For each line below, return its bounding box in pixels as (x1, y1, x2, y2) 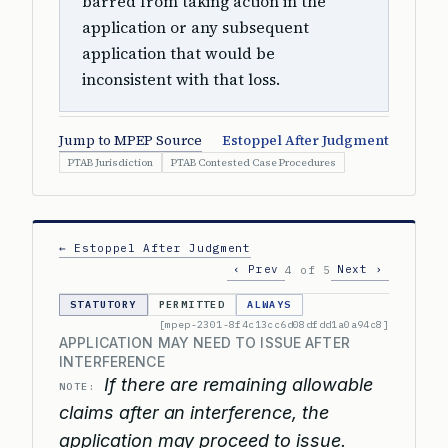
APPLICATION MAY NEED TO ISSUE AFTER (59, 334, 350, 351)
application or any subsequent (82, 17, 309, 38)
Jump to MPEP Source (59, 131, 202, 150)
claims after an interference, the (59, 402, 329, 423)
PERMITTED (158, 298, 226, 311)
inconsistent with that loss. (82, 69, 280, 90)
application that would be (82, 43, 275, 64)
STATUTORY (70, 298, 137, 311)
